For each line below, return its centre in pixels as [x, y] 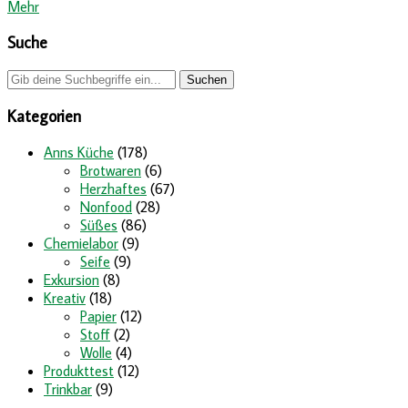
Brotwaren [111, 171]
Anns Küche [79, 153]
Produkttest [79, 371]
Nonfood [106, 207]
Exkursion [71, 280]
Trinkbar [68, 389]
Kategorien [44, 117]
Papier [98, 316]
